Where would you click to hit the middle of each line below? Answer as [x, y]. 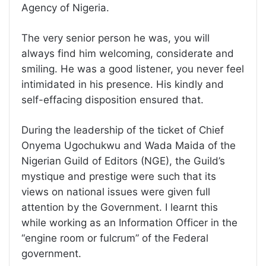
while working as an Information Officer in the [129, 222]
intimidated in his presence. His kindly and [123, 84]
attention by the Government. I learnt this [120, 207]
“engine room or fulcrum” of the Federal [115, 238]
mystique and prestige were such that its [119, 176]
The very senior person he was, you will [115, 38]
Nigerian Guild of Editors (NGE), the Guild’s [123, 161]
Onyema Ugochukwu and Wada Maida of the [129, 145]
